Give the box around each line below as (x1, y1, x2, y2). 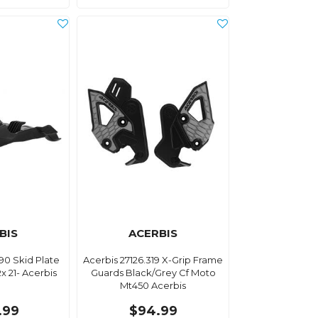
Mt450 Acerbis (120, 279, 187, 291)
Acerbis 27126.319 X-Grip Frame (83, 253, 224, 265)
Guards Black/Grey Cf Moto (90, 266, 216, 278)
